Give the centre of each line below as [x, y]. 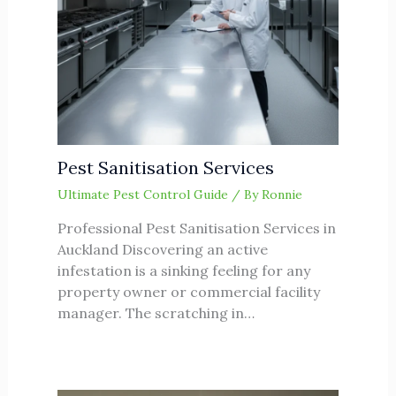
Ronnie [282, 195]
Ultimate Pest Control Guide [142, 195]
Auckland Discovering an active [162, 250]
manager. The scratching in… [156, 313]
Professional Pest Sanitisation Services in [196, 228]
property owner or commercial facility [188, 292]
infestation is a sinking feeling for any [183, 271]
